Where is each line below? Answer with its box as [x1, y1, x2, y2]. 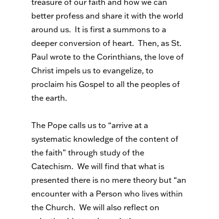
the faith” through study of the [31, 148, 144, 157]
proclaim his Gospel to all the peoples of [31, 79, 180, 89]
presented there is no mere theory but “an [31, 175, 186, 185]
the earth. [31, 93, 67, 103]
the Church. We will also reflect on [31, 202, 159, 212]
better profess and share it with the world [31, 11, 183, 21]
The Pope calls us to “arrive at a [31, 120, 148, 130]
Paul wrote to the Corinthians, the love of [31, 52, 184, 62]
